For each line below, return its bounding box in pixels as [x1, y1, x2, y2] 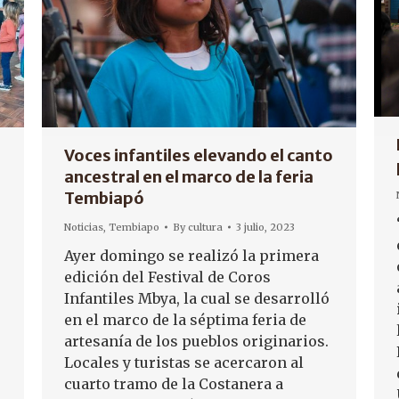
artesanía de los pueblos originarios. [64, 331, 329, 350]
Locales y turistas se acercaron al [64, 353, 304, 371]
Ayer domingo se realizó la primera [64, 246, 319, 265]
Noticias [64, 220, 103, 233]
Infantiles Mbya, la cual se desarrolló [64, 289, 330, 307]
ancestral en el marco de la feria [64, 166, 313, 187]
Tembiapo [109, 220, 159, 233]
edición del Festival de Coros [64, 267, 271, 286]
